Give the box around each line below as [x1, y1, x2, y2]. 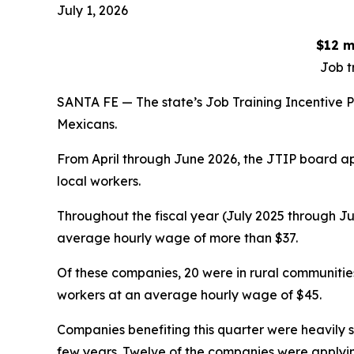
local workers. [57, 173, 141, 190]
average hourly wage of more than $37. [57, 230, 298, 247]
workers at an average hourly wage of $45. [57, 287, 322, 303]
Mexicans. [57, 116, 117, 133]
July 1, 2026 [57, 2, 128, 19]
